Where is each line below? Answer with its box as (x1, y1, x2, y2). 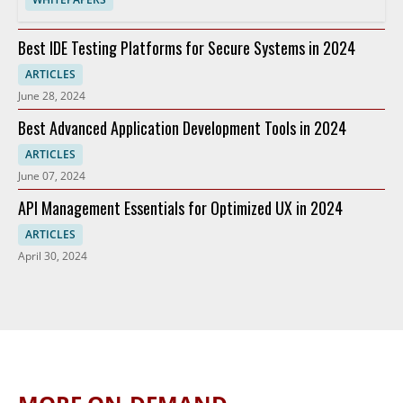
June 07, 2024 (18, 168, 85, 184)
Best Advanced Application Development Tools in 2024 (18, 116, 346, 140)
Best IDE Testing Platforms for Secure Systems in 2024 (18, 36, 355, 60)
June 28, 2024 (18, 88, 85, 104)
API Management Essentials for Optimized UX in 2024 (18, 196, 343, 220)
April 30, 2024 (18, 248, 87, 264)
